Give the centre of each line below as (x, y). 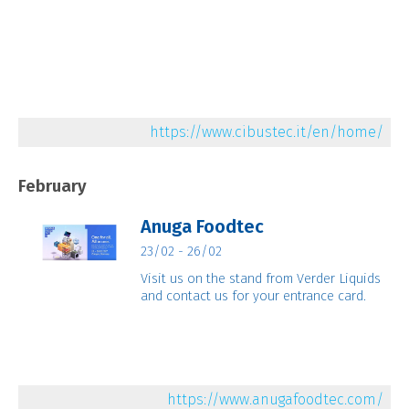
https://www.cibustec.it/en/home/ (267, 131)
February (52, 186)
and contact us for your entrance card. (254, 295)
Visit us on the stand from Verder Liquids (261, 278)
